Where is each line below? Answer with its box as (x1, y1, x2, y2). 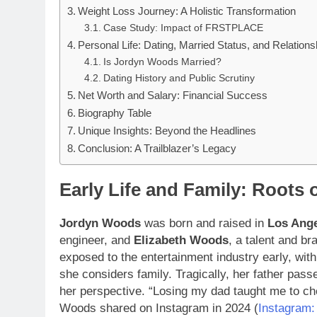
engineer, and (59, 234, 134, 248)
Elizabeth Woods (134, 234, 229, 248)
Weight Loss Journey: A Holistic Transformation (78, 5, 296, 18)
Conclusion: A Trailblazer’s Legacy (78, 142, 237, 155)
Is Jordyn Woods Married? (103, 57, 221, 68)
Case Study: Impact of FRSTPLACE (103, 23, 263, 34)
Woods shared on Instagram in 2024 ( (59, 301, 258, 316)
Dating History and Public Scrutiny (103, 73, 255, 84)
